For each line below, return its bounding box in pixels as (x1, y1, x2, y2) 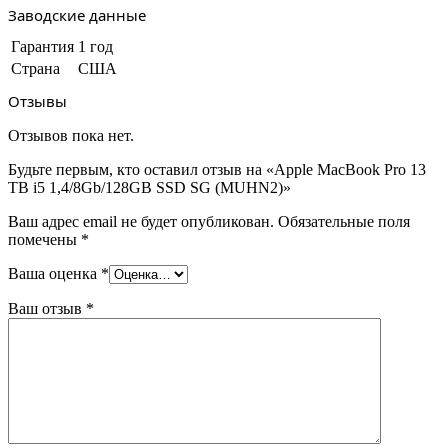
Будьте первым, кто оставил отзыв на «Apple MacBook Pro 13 (8, 161, 426, 178)
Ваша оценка (8, 265, 101, 282)
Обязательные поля (278, 213, 410, 230)
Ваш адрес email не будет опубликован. (8, 213, 274, 230)
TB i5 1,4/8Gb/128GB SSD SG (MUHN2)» (8, 179, 291, 196)
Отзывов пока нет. (8, 127, 134, 144)
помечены (8, 231, 81, 248)
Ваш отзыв (8, 300, 86, 317)
